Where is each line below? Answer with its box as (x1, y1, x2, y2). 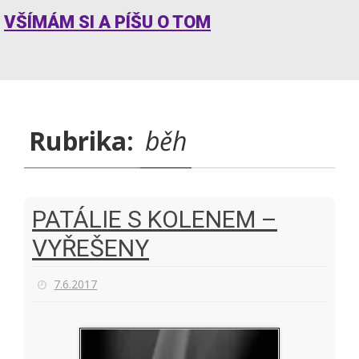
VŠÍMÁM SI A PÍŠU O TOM (4, 12, 211, 32)
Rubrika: (29, 123, 140, 158)
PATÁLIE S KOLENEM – (32, 205, 277, 233)
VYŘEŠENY (32, 234, 149, 262)
